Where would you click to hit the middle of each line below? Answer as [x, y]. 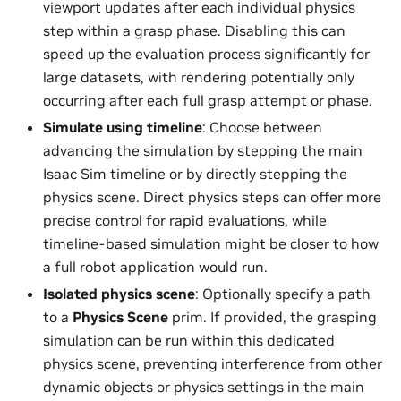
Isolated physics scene [119, 294]
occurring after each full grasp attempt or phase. [208, 101]
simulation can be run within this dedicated [189, 341]
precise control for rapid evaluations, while [185, 221]
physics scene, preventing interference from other [213, 364]
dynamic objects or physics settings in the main [204, 387]
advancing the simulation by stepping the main [203, 151]
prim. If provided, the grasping [273, 317]
